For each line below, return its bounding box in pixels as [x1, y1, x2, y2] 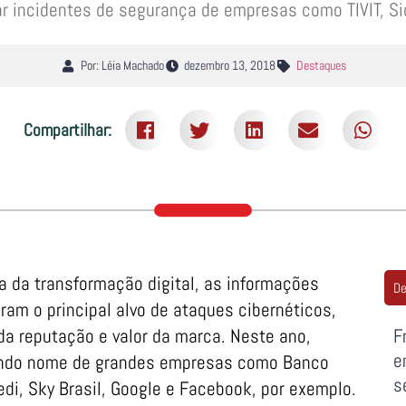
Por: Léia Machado [80, 57, 164, 74]
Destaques [295, 57, 346, 74]
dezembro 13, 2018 [184, 57, 276, 74]
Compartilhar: [23, 118, 111, 141]
